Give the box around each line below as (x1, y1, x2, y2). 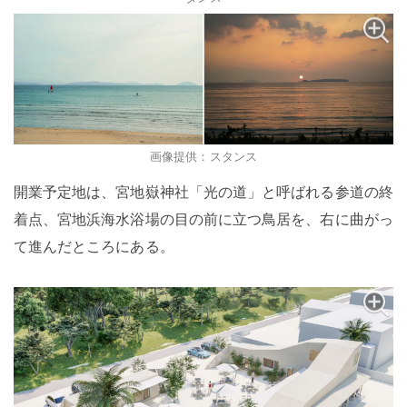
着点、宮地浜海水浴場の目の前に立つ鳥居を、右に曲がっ (13, 207, 393, 229)
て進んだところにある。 (13, 234, 174, 256)
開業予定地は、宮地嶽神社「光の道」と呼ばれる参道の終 (13, 180, 393, 202)
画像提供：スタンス (150, 146, 257, 164)
